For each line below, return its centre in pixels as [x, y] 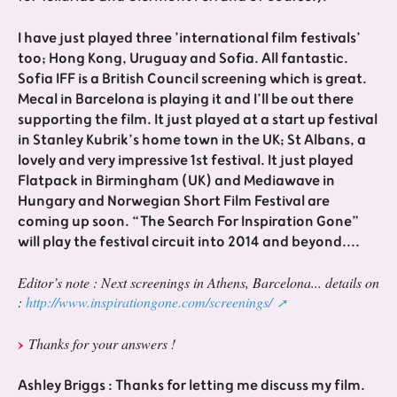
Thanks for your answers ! [102, 343]
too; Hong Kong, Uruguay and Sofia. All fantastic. [183, 58]
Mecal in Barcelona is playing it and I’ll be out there [186, 99]
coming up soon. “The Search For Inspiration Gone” [189, 221]
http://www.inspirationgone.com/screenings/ [149, 301]
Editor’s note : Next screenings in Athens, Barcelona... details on [198, 282]
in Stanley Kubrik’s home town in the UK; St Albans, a [192, 140]
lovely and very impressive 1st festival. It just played [186, 160]
